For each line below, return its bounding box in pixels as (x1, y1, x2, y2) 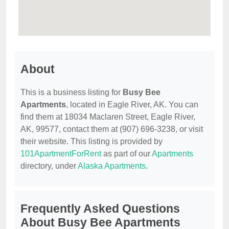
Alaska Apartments (78, 162, 146, 171)
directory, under (20, 162, 78, 171)
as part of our (101, 149, 152, 158)
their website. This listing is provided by (20, 137, 163, 146)
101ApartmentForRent (20, 149, 101, 158)
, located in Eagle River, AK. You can (66, 100, 198, 109)
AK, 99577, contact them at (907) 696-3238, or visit (20, 125, 203, 134)
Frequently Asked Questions (20, 202, 180, 216)
